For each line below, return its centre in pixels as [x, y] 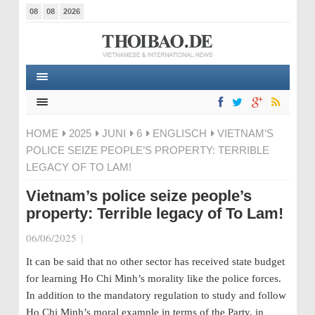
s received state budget [234, 262]
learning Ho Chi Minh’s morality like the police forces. [161, 278]
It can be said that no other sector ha [105, 262]
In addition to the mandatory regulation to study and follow [156, 295]
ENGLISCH [179, 133]
